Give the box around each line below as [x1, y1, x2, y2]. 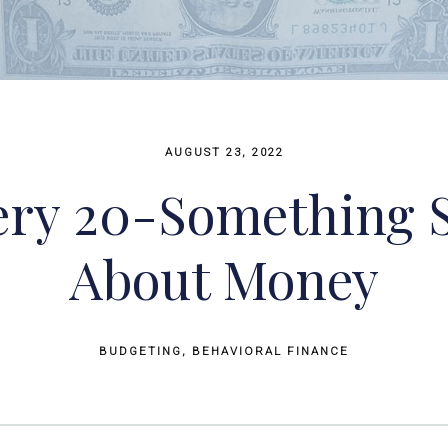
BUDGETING [99, 343, 182, 358]
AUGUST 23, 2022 [164, 144, 284, 159]
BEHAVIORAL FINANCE [192, 343, 349, 358]
